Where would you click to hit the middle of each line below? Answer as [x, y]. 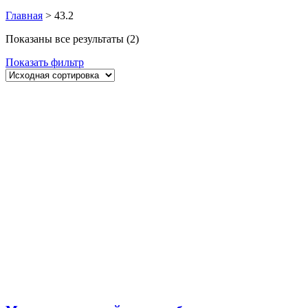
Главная [24, 15]
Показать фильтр [45, 62]
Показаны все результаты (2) [72, 38]
